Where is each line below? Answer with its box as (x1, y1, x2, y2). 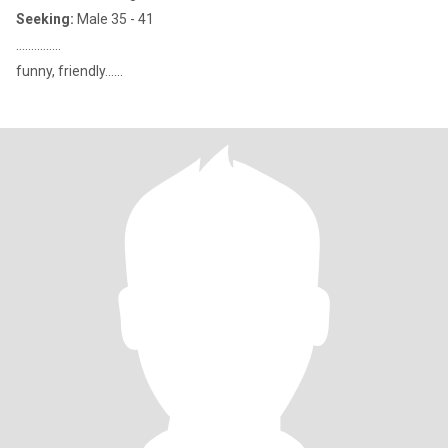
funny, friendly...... (16, 63, 123, 79)
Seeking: (16, 11, 74, 27)
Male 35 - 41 (74, 11, 154, 27)
